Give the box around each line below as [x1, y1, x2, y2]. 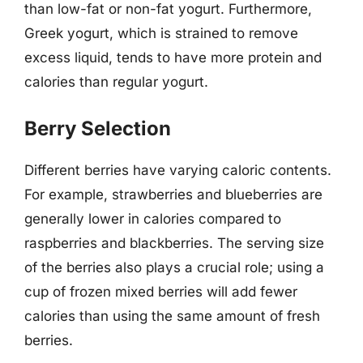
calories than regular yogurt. [24, 74, 208, 90]
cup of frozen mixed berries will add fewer [24, 283, 297, 300]
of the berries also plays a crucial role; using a [24, 258, 324, 275]
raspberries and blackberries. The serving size [24, 234, 324, 251]
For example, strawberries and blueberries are [24, 186, 322, 203]
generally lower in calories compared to [24, 210, 281, 227]
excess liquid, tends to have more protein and [24, 49, 322, 66]
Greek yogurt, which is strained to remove [24, 25, 298, 41]
